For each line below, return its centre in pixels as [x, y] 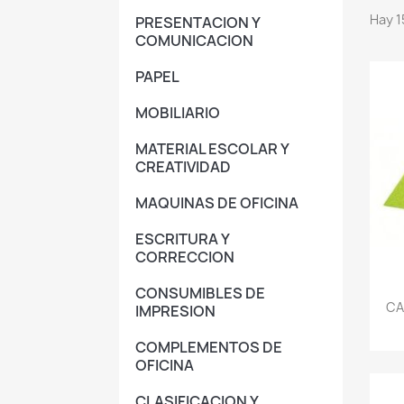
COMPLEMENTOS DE [209, 347]
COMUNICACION [194, 40]
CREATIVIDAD [183, 166]
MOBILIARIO [178, 112]
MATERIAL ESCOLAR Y [212, 148]
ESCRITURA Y [182, 239]
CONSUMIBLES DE [200, 293]
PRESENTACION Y [197, 22]
